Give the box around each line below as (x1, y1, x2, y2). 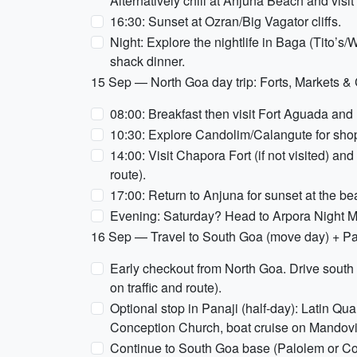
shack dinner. (110, 52, 185, 70)
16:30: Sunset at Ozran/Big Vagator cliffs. (110, 12, 341, 30)
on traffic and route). (110, 278, 222, 296)
